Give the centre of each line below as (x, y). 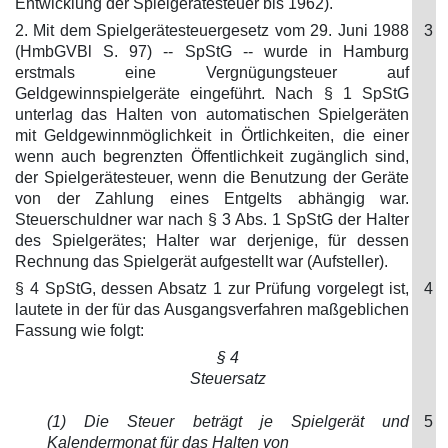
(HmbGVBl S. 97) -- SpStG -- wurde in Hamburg (212, 51)
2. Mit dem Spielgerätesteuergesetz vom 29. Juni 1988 (212, 30)
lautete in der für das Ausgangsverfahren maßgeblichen (212, 309)
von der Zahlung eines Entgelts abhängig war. (212, 198)
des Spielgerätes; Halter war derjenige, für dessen (212, 240)
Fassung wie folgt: (79, 330)
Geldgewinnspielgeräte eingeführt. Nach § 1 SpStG (212, 93)
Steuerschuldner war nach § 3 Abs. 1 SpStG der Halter (212, 219)
